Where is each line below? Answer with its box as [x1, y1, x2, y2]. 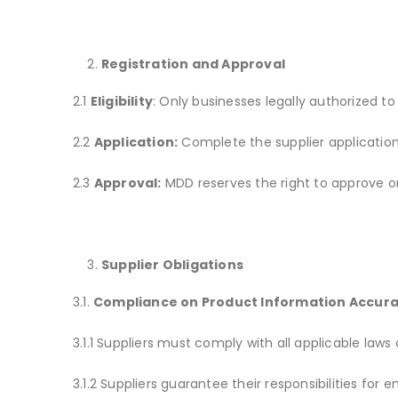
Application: [93, 133, 179, 152]
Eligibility [90, 92, 154, 111]
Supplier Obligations [101, 256, 243, 275]
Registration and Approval [101, 55, 285, 74]
